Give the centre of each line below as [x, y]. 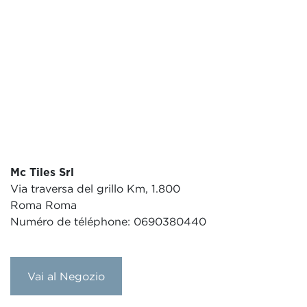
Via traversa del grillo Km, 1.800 [95, 188]
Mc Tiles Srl [42, 172]
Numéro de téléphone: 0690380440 [108, 221]
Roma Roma [44, 205]
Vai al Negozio [66, 276]
